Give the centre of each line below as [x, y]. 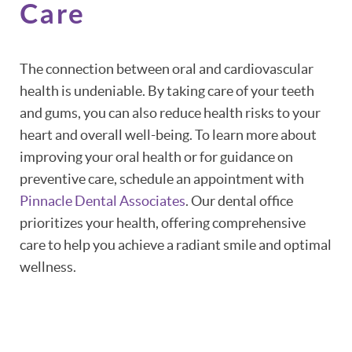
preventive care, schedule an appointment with [162, 178]
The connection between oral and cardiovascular [167, 68]
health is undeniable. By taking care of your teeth [167, 90]
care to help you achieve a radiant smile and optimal [176, 244]
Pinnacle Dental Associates [103, 200]
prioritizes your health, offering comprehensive [163, 222]
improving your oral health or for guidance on [156, 156]
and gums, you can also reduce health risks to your [170, 112]
